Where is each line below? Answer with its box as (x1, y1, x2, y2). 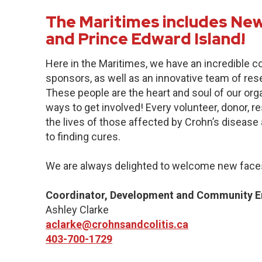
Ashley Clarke (46, 204, 109, 216)
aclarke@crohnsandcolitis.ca (46, 218, 188, 230)
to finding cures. (46, 130, 120, 143)
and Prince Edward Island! (46, 29, 245, 49)
